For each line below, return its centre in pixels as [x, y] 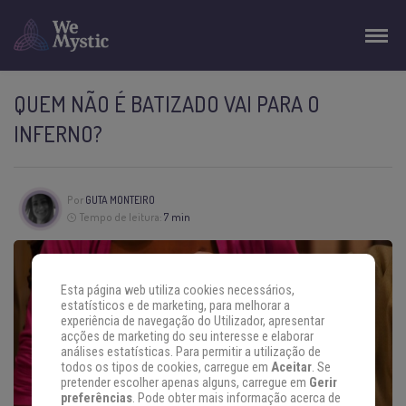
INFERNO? [58, 134]
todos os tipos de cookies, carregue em [165, 368]
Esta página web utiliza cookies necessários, [177, 291]
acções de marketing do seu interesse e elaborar [187, 337]
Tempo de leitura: [121, 217]
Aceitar [291, 368]
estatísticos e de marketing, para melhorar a [175, 306]
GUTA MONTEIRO [120, 200]
